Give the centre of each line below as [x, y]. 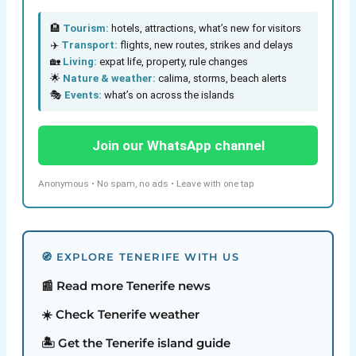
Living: [79, 61]
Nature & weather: [109, 78]
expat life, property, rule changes [172, 61]
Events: [83, 95]
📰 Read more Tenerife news [126, 285]
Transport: [89, 44]
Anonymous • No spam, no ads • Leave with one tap [145, 183]
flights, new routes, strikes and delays [205, 44]
